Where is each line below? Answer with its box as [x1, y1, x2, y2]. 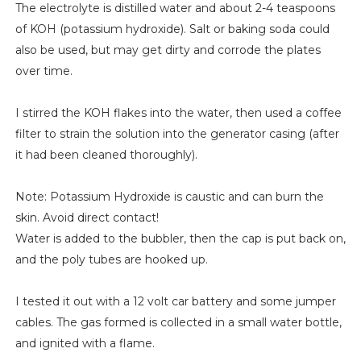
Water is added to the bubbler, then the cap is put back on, [15, 230, 346, 246]
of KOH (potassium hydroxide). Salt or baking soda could [15, 21, 330, 36]
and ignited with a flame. [15, 335, 155, 351]
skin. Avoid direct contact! [15, 210, 159, 225]
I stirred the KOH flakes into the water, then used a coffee [15, 105, 342, 120]
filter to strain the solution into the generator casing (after [15, 126, 339, 141]
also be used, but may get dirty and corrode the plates [15, 42, 321, 57]
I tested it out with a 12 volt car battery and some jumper [15, 293, 336, 309]
